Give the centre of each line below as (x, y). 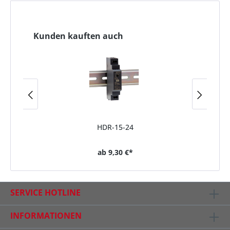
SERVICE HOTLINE (45, 192)
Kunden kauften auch (78, 36)
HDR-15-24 (115, 127)
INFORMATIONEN (46, 215)
